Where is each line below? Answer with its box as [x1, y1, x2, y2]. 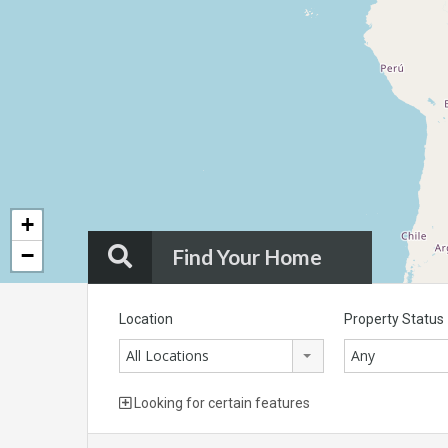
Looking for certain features [131, 395, 310, 412]
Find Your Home [172, 244, 322, 270]
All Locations [126, 346, 209, 366]
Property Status [344, 311, 445, 328]
